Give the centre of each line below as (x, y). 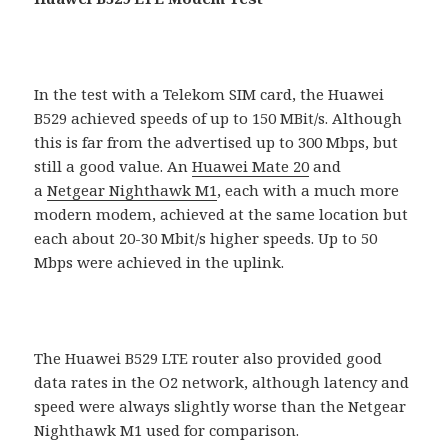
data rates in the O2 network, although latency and (222, 382)
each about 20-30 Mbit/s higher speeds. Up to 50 (206, 238)
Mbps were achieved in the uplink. (159, 262)
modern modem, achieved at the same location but (221, 214)
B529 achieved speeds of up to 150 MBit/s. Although (218, 118)
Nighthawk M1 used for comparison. (167, 430)
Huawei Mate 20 (251, 166)
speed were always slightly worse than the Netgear (220, 406)
